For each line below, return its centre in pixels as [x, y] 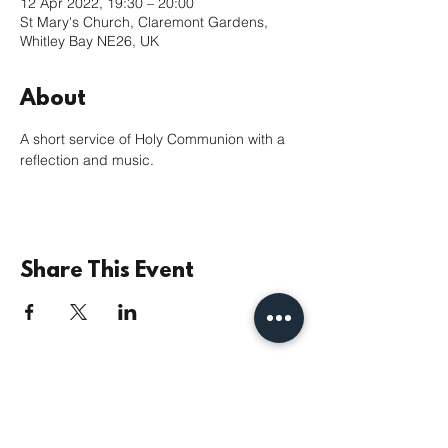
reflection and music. [87, 160]
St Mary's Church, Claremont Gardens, [144, 22]
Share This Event [107, 271]
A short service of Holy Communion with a [154, 139]
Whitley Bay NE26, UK [89, 41]
